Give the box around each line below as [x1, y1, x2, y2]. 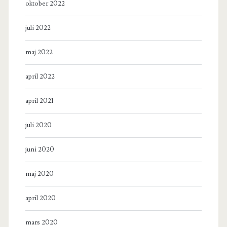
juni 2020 [25, 145, 54, 154]
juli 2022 [25, 24, 51, 32]
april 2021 [25, 97, 54, 105]
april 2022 [25, 72, 55, 81]
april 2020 [25, 194, 56, 203]
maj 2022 [25, 48, 53, 57]
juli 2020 [25, 121, 52, 130]
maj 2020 [25, 170, 54, 178]
